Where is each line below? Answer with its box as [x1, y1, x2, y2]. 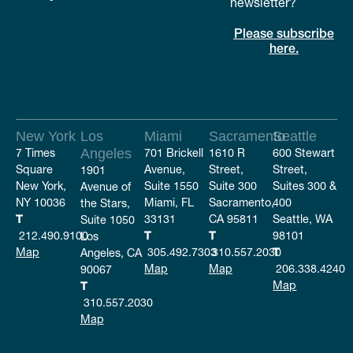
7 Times [16, 145, 55, 160]
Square [16, 162, 53, 176]
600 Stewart [273, 145, 336, 160]
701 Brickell [144, 145, 204, 160]
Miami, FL [144, 195, 195, 210]
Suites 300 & [273, 178, 337, 193]
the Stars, [80, 195, 130, 210]
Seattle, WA [273, 211, 333, 226]
